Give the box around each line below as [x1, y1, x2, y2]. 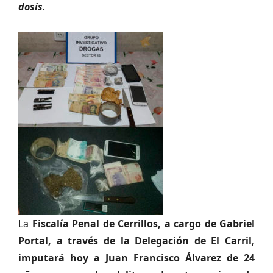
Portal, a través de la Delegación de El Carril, [18, 234, 255, 247]
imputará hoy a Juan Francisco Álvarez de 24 [18, 251, 255, 264]
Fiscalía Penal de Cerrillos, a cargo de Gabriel [32, 217, 255, 230]
